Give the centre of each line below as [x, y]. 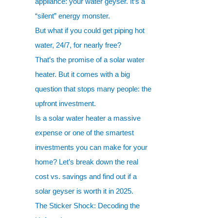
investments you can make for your [91, 147]
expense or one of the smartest [84, 133]
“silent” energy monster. [73, 16]
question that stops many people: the [93, 89]
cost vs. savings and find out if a [86, 176]
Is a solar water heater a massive [88, 118]
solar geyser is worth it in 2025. [84, 191]
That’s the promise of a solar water [90, 60]
